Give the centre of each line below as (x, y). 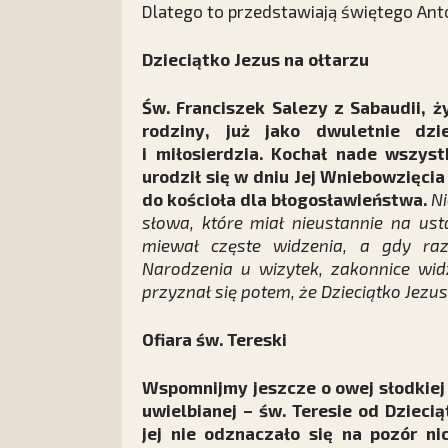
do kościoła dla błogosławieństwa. (286, 199)
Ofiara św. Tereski (214, 339)
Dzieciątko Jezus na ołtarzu (255, 59)
